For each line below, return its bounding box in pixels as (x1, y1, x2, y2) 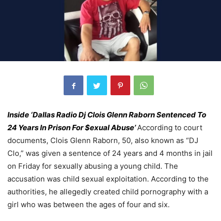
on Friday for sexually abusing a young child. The (7, 161, 178, 171)
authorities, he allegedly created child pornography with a (7, 187, 208, 197)
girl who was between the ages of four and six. (7, 200, 170, 210)
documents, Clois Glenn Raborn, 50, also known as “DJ (7, 136, 198, 146)
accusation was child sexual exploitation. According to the (7, 174, 209, 184)
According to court (137, 123, 202, 133)
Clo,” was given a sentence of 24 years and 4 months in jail (7, 148, 213, 158)
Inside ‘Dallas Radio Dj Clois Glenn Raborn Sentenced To (7, 110, 206, 120)
